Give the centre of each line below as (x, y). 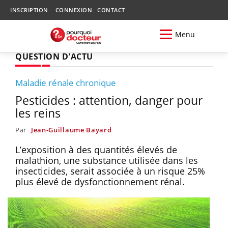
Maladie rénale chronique (66, 82)
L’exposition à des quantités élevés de (96, 149)
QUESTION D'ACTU (54, 56)
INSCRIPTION (29, 10)
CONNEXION (74, 10)
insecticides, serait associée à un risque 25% (110, 171)
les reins (38, 113)
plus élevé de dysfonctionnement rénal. (100, 181)
